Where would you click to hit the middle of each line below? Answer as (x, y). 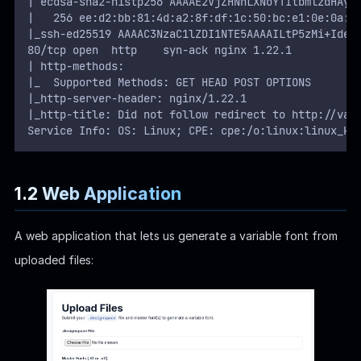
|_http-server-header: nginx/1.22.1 (137, 99)
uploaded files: (54, 259)
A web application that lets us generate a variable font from (176, 235)
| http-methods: (75, 66)
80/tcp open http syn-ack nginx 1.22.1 (159, 50)
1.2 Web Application (98, 193)
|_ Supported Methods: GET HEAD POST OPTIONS (169, 83)
